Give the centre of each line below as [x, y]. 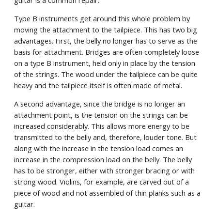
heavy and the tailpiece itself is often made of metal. [98, 85]
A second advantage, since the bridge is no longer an [100, 104]
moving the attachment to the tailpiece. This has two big [106, 30]
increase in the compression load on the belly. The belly [103, 159]
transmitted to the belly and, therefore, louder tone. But [106, 137]
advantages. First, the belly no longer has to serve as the [106, 41]
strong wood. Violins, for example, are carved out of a [102, 182]
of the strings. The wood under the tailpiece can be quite [106, 74]
